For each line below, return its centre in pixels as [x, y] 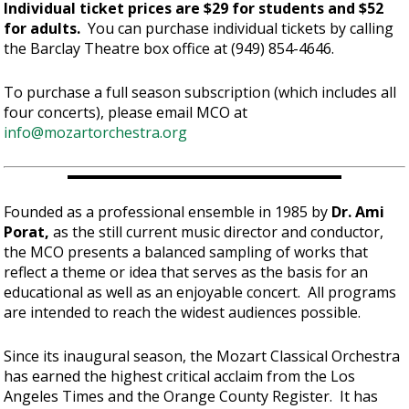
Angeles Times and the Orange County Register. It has [191, 396]
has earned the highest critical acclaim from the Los [180, 376]
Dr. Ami [358, 212]
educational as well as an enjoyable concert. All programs [200, 293]
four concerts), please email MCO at [126, 112]
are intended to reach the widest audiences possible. [183, 313]
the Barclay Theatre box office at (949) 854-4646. [169, 49]
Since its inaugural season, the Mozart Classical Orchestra [202, 356]
